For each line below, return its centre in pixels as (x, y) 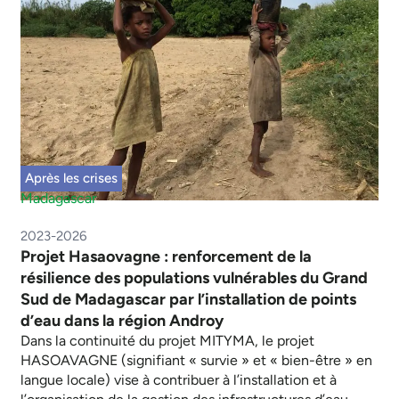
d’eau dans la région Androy (122, 321)
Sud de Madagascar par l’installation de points (188, 300)
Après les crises (71, 179)
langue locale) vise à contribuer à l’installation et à (179, 380)
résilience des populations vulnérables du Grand (194, 278)
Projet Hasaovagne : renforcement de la (166, 257)
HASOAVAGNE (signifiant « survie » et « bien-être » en (196, 361)
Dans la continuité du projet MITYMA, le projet (167, 341)
